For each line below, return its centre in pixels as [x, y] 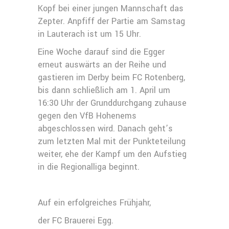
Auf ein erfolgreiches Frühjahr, [94, 203]
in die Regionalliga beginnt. [89, 167]
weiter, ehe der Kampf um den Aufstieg [112, 154]
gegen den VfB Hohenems [87, 116]
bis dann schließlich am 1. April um [104, 90]
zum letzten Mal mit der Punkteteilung [112, 141]
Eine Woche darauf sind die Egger [101, 52]
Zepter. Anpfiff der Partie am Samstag [111, 21]
